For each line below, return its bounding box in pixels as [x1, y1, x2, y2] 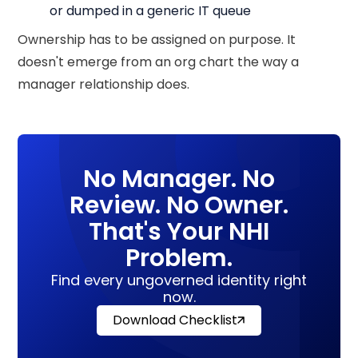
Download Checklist [113, 310, 237, 329]
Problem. [125, 241, 233, 275]
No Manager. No [83, 161, 275, 196]
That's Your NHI [89, 214, 269, 249]
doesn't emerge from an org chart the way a [18, 52, 300, 71]
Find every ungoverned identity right [51, 269, 307, 290]
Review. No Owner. [70, 188, 288, 222]
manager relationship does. [18, 74, 190, 93]
